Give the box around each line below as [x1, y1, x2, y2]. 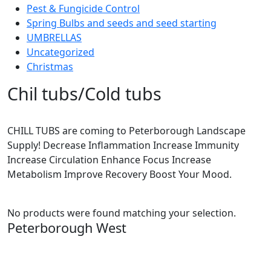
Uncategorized [27, 45, 94, 59]
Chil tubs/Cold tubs [7, 81, 162, 105]
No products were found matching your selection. [7, 206, 236, 220]
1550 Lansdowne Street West [7, 241, 140, 255]
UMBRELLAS [27, 30, 82, 44]
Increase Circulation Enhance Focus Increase [7, 152, 211, 166]
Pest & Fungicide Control [27, 1, 140, 15]
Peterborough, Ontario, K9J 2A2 [7, 255, 151, 269]
